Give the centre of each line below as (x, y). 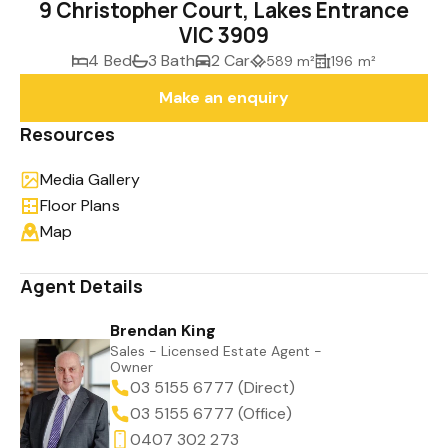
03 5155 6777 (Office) (211, 413)
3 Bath (171, 60)
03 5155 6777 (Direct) (213, 387)
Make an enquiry (224, 97)
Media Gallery (90, 179)
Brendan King (163, 330)
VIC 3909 (224, 35)
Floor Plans (80, 205)
